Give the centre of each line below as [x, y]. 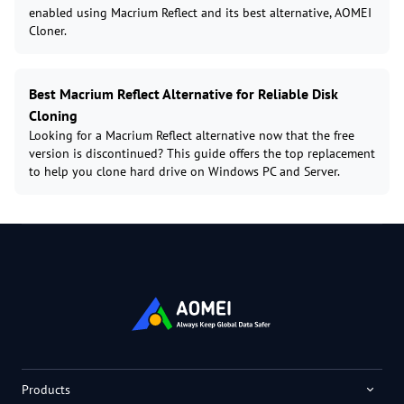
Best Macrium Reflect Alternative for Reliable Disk [184, 93]
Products [46, 389]
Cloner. [48, 30]
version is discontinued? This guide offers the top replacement [202, 153]
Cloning [53, 115]
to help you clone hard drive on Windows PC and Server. [184, 171]
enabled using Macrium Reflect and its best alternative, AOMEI [200, 12]
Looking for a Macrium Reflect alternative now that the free [192, 135]
